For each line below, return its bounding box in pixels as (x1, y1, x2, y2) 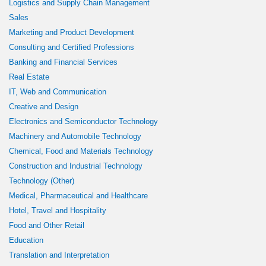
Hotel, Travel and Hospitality (9, 205, 106, 215)
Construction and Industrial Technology (9, 161, 142, 170)
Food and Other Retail (9, 220, 84, 230)
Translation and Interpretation (9, 250, 109, 259)
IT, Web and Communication (9, 87, 106, 96)
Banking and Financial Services (9, 57, 118, 66)
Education (9, 235, 43, 245)
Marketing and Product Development (9, 27, 134, 37)
